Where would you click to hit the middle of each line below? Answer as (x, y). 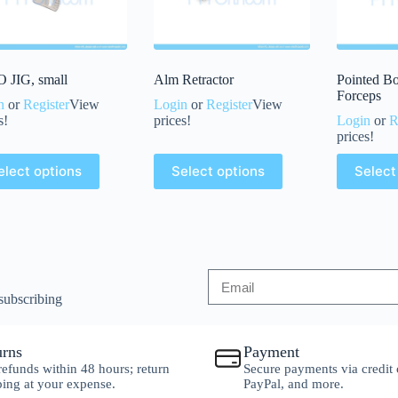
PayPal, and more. (294, 384)
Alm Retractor (194, 79)
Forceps (359, 95)
